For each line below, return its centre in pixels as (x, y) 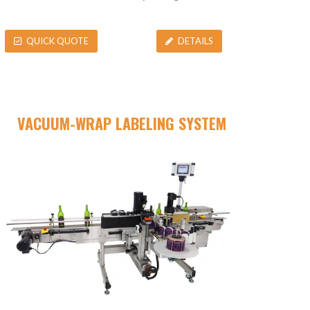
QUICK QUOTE (57, 40)
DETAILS (195, 40)
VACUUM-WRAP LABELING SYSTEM (122, 124)
